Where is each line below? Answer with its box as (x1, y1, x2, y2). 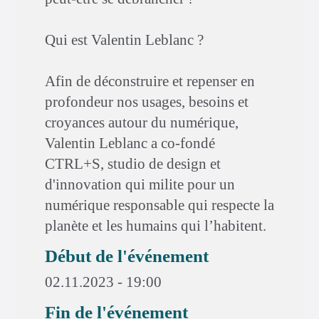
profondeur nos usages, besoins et (45, 93, 249, 110)
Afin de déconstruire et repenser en (45, 73, 255, 90)
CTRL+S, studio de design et (45, 155, 221, 172)
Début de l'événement (45, 246, 209, 266)
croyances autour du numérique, (45, 114, 239, 131)
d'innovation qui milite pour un (45, 176, 235, 193)
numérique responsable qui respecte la (45, 197, 274, 214)
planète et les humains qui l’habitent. (45, 217, 266, 234)
